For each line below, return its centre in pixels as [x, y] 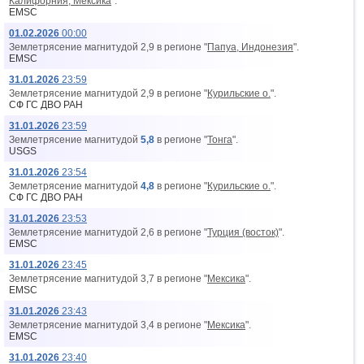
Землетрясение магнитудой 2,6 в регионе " [108, 232]
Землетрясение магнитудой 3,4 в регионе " [108, 325]
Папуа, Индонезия [250, 47]
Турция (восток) [243, 232]
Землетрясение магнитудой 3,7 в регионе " [108, 279]
